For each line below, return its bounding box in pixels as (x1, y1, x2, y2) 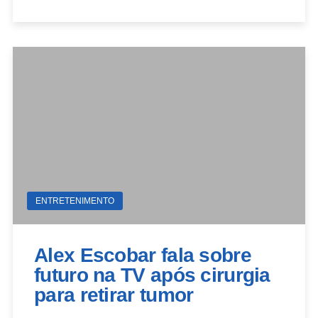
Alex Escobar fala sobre (34, 243, 251, 266)
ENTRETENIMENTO (35, 195, 114, 206)
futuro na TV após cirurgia (34, 263, 270, 286)
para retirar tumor (34, 283, 194, 306)
